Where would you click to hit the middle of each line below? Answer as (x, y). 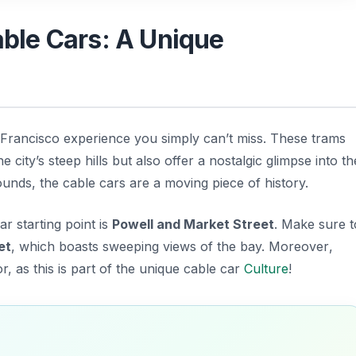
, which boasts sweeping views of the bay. (140, 246)
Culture (266, 268)
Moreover (299, 246)
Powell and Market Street (193, 224)
